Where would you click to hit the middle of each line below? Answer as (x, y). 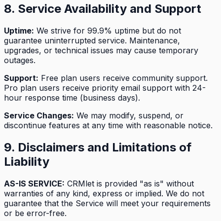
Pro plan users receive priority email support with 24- (105, 88)
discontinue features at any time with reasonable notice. (108, 126)
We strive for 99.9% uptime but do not (108, 31)
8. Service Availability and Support (103, 9)
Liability (27, 162)
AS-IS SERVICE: (34, 184)
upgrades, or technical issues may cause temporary (101, 51)
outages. (20, 60)
